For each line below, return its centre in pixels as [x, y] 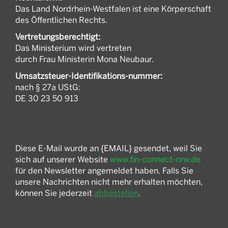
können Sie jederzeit [55, 193]
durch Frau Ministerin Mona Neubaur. [84, 59]
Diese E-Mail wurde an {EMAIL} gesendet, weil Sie [109, 148]
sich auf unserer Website [63, 159]
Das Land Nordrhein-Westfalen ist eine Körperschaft [113, 8]
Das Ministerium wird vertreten [73, 48]
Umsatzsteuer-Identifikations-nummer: [89, 76]
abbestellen [116, 193]
